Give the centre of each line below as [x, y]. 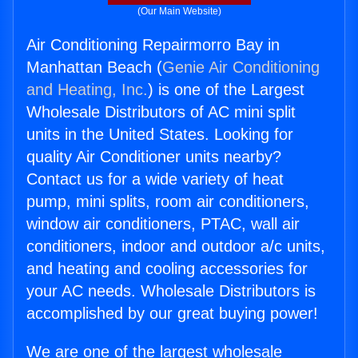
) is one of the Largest [226, 90]
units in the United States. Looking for [160, 135]
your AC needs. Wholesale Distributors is [171, 291]
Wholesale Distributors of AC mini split [161, 112]
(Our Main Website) [179, 12]
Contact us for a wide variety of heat [155, 179]
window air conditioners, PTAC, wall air [163, 224]
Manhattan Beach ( [94, 68]
